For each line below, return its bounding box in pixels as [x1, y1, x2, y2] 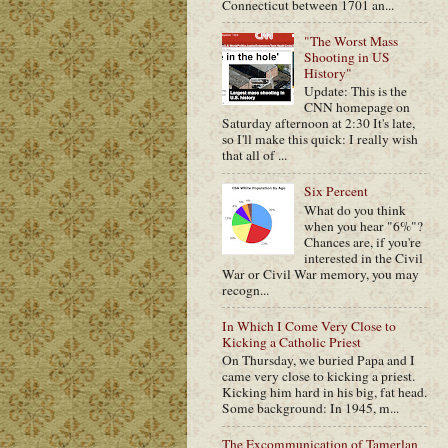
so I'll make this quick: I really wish [222, 130, 418, 149]
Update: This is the [304, 82, 408, 101]
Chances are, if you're [304, 232, 422, 251]
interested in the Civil [304, 248, 424, 267]
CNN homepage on [304, 98, 411, 117]
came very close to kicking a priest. [222, 367, 415, 386]
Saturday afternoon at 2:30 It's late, [222, 114, 415, 133]
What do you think [304, 200, 407, 219]
